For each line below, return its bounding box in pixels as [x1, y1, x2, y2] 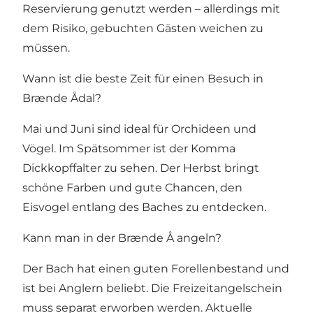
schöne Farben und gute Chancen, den [22, 181, 242, 195]
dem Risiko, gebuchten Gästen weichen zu [22, 22, 263, 36]
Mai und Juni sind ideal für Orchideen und [22, 122, 256, 136]
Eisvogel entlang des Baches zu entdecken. [22, 201, 266, 214]
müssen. [22, 41, 70, 55]
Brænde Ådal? [22, 92, 101, 105]
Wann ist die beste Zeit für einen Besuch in [22, 72, 263, 86]
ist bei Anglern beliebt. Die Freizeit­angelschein [22, 282, 282, 296]
